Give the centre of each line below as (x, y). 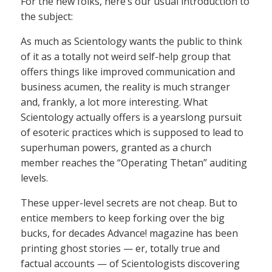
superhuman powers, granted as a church (116, 148)
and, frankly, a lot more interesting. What (114, 102)
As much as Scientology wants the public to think (131, 41)
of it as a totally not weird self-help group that (126, 56)
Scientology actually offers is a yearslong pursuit (131, 117)
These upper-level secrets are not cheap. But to (129, 203)
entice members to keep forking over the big (123, 218)
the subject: (47, 16)
